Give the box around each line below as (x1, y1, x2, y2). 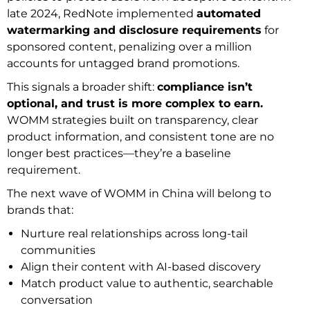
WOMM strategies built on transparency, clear (7, 113, 258, 127)
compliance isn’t (157, 80, 253, 94)
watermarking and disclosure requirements (7, 24, 262, 37)
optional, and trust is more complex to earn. (7, 97, 263, 111)
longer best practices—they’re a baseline (7, 147, 231, 161)
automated (197, 7, 261, 21)
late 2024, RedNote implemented (7, 7, 197, 21)
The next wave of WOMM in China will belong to (7, 187, 271, 201)
